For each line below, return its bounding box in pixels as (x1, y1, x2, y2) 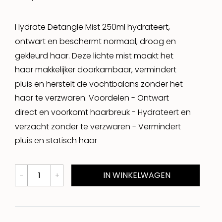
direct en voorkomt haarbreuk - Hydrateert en (15, 106, 191, 118)
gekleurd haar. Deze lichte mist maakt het (15, 50, 173, 61)
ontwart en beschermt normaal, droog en (15, 35, 176, 47)
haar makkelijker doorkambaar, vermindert (15, 63, 176, 75)
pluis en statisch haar (15, 134, 97, 146)
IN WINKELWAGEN (101, 169, 170, 181)
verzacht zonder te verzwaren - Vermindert (15, 120, 181, 132)
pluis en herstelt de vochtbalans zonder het (15, 78, 183, 90)
